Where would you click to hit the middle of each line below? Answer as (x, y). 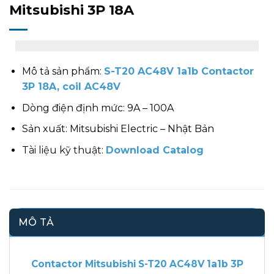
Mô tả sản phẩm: (63, 72)
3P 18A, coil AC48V (71, 87)
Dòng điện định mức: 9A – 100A (98, 108)
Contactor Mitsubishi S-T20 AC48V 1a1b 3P (137, 264)
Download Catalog (154, 150)
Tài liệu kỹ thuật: (64, 150)
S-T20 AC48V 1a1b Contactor (179, 72)
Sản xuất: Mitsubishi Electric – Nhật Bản (118, 129)
